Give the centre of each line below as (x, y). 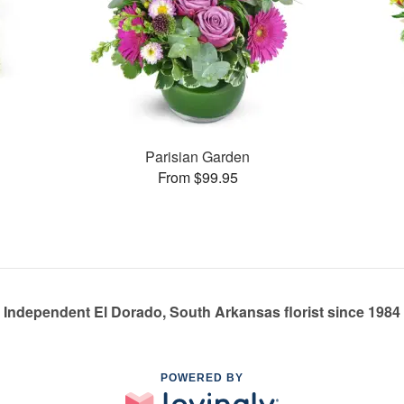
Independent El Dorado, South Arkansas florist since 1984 (202, 312)
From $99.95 (197, 177)
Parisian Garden (198, 156)
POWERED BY (202, 378)
